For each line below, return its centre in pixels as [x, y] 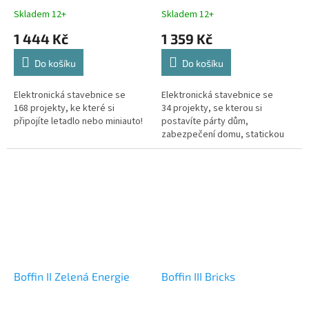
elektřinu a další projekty [212, 147]
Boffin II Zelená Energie [72, 277]
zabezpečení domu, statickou [223, 134]
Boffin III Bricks [198, 277]
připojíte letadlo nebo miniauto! [78, 121]
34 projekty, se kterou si [212, 108]
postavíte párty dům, [205, 121]
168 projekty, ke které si [64, 108]
